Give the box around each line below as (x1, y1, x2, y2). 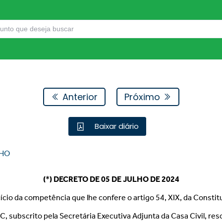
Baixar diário (93, 121, 139, 132)
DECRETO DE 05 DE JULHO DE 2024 (53, 174, 179, 184)
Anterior (59, 90, 98, 103)
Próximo (124, 90, 163, 103)
